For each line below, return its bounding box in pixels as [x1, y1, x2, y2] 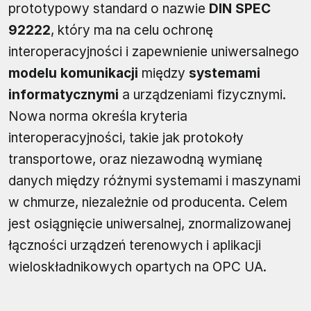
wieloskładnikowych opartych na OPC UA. [8, 258, 267, 275]
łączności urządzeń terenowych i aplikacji [8, 237, 261, 253]
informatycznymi [8, 86, 119, 103]
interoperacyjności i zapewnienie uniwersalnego [8, 43, 299, 60]
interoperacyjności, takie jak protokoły [8, 129, 244, 146]
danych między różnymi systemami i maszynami [8, 172, 301, 189]
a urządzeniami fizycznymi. [119, 86, 286, 103]
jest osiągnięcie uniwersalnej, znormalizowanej [8, 215, 291, 232]
